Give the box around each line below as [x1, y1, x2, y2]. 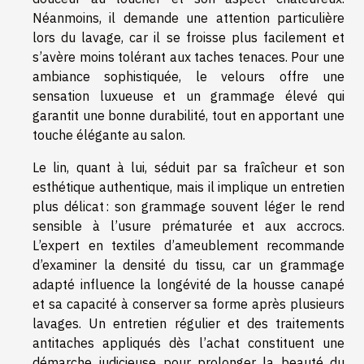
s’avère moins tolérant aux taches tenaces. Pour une [32, 48, 344, 65]
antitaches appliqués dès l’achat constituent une [32, 334, 344, 351]
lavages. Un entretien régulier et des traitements [32, 314, 344, 331]
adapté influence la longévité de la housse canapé [32, 275, 344, 292]
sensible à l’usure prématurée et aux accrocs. [32, 217, 344, 234]
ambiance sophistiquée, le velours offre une [32, 67, 344, 84]
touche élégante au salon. [32, 126, 185, 143]
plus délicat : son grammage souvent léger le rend [32, 197, 344, 214]
